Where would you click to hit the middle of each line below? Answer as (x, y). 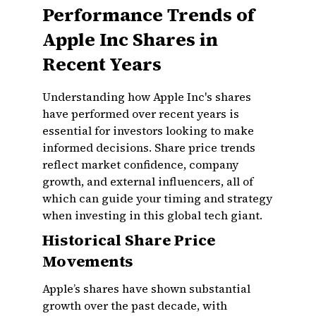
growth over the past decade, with (135, 305)
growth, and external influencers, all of (148, 181)
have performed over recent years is (141, 114)
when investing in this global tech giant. (152, 215)
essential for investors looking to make (148, 130)
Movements (88, 261)
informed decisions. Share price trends (149, 147)
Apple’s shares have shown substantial (146, 288)
